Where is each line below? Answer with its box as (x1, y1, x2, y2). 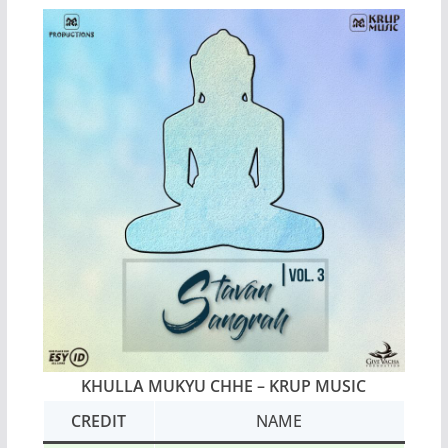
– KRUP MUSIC (253, 374, 367, 397)
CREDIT (71, 409, 127, 432)
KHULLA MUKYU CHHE (81, 374, 254, 397)
